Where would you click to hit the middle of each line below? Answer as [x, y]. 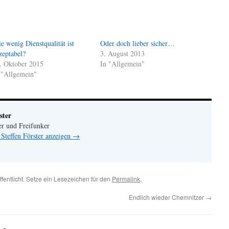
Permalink [126, 179]
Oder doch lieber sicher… [138, 43]
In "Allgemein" [123, 64]
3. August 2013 [123, 53]
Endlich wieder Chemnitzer [167, 197]
